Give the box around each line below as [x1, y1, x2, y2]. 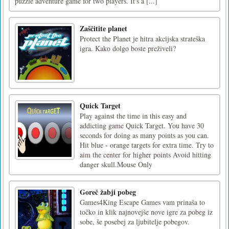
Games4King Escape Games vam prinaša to [80, 197, 205, 207]
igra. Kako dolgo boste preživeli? [80, 43, 176, 53]
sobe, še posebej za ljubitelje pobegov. [80, 216, 190, 226]
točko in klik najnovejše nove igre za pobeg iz [80, 207, 213, 217]
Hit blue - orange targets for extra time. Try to [80, 140, 214, 150]
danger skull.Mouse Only [80, 159, 152, 169]
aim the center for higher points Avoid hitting [80, 149, 211, 159]
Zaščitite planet [80, 22, 127, 34]
